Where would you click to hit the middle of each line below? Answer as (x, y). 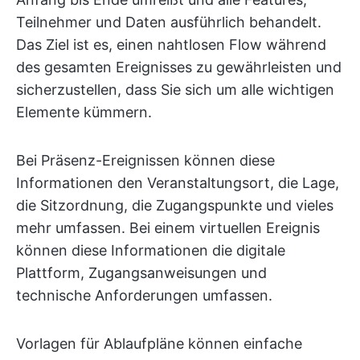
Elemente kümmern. (84, 112)
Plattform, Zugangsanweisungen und (141, 273)
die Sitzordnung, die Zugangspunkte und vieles (175, 205)
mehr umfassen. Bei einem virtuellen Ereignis (168, 228)
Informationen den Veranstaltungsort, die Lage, (178, 183)
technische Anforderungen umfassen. (144, 295)
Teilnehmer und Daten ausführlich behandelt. (169, 22)
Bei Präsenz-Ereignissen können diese (145, 160)
